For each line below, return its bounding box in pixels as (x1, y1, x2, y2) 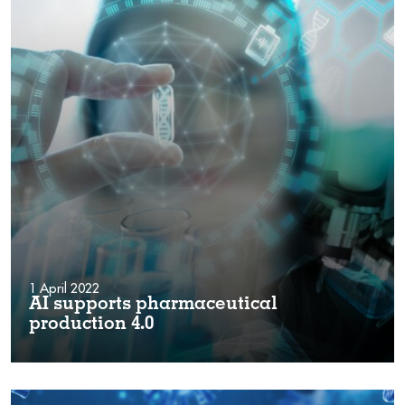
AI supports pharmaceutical (29, 296, 278, 315)
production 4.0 (29, 316, 154, 334)
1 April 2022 (29, 279, 99, 297)
